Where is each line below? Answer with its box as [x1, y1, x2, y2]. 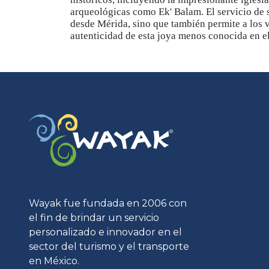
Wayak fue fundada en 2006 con [29, 198, 187, 209]
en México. [29, 255, 79, 267]
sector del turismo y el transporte [29, 241, 189, 252]
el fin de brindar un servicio [29, 212, 159, 223]
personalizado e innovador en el [29, 226, 182, 238]
